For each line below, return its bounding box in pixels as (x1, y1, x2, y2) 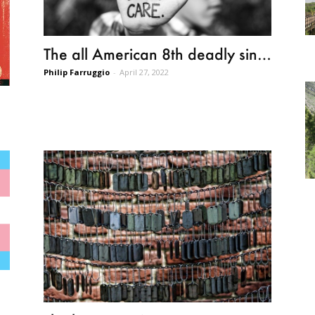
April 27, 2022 (120, 67, 169, 78)
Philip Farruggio (44, 67, 110, 78)
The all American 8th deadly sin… (44, 44, 271, 64)
